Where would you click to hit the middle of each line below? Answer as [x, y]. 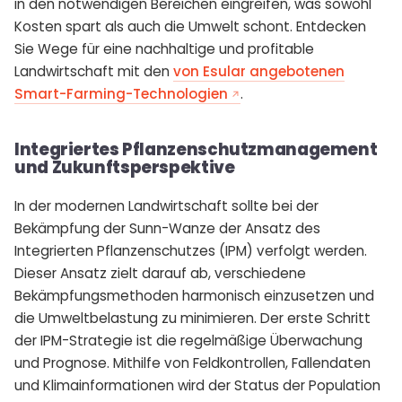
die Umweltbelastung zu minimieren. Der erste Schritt [192, 318]
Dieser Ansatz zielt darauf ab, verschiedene [160, 273]
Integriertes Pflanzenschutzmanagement [196, 149]
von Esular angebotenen [259, 71]
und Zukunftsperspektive [125, 167]
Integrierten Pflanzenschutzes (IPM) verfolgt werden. [191, 250]
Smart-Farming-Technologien [121, 93]
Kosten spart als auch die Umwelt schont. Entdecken [190, 26]
